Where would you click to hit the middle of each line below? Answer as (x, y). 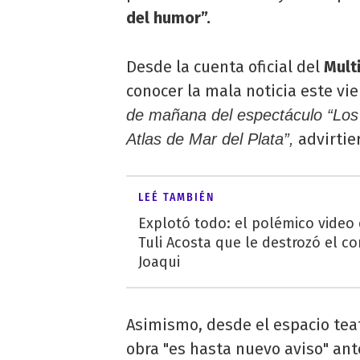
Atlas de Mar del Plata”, (210, 139)
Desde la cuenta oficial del (223, 66)
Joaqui (159, 262)
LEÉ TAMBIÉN (176, 197)
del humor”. (168, 17)
